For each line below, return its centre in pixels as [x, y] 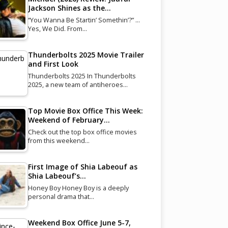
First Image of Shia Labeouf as [82, 166]
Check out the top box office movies [82, 132]
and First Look [53, 64]
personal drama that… [61, 196]
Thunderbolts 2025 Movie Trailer [86, 54]
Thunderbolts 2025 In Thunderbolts [82, 76]
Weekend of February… [69, 120]
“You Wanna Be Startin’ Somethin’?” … [84, 20]
